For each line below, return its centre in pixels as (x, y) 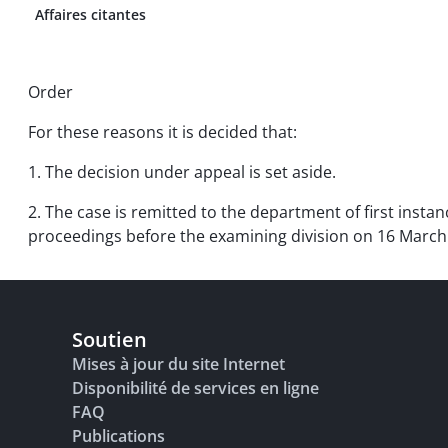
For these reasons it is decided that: (162, 132)
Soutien (109, 339)
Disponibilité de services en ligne (195, 388)
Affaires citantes (90, 14)
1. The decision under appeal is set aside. (182, 172)
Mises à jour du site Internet (178, 364)
